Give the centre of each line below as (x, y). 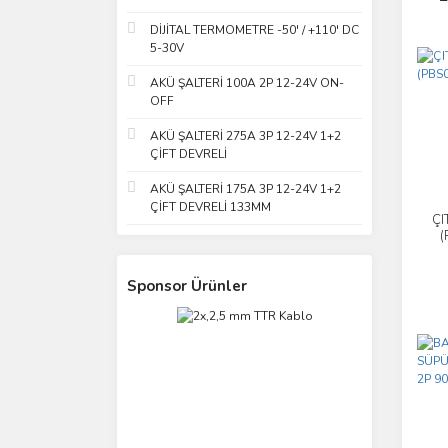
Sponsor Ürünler (187, 286)
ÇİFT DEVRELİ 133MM (210, 207)
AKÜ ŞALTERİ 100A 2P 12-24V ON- (247, 83)
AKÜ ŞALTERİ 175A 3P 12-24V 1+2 (245, 189)
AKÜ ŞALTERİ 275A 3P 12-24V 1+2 (245, 136)
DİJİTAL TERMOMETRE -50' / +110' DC (254, 30)
